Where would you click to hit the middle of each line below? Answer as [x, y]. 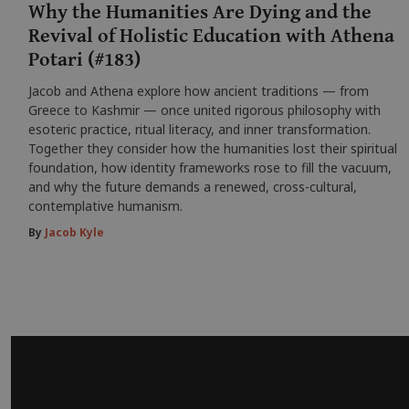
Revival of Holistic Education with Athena [211, 37]
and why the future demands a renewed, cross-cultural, [192, 187]
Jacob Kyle [74, 233]
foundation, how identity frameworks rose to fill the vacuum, [210, 168]
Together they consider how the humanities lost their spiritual [212, 149]
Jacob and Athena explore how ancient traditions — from [198, 91]
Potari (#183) [84, 60]
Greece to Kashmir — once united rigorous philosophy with [204, 110]
